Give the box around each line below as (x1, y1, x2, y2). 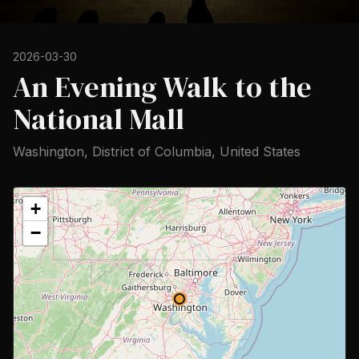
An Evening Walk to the (13, 67, 312, 107)
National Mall (13, 99, 184, 139)
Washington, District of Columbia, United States (13, 143, 301, 159)
